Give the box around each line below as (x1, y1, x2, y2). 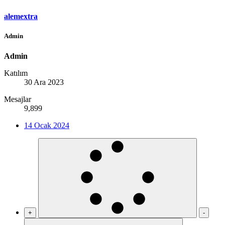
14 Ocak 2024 (24, 121, 69, 130)
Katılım (4, 68, 28, 77)
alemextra (4, 12, 38, 21)
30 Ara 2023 (24, 77, 64, 86)
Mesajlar (4, 94, 31, 103)
